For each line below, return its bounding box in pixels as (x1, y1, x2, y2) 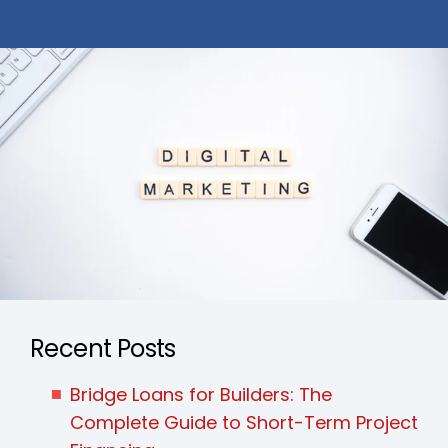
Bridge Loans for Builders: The (70, 381, 332, 407)
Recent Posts (30, 331, 176, 365)
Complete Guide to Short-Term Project (70, 409, 418, 435)
